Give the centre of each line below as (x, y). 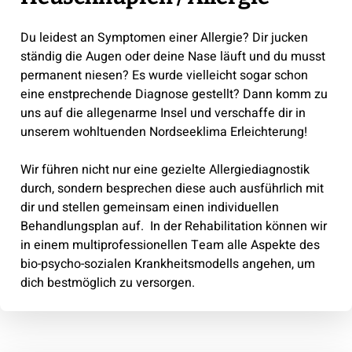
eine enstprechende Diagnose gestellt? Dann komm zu (174, 94)
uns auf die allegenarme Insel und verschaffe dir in (163, 113)
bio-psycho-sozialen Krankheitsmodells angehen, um (167, 264)
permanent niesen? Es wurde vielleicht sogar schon (164, 75)
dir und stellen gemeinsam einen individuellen (149, 207)
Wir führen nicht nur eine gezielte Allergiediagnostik (165, 169)
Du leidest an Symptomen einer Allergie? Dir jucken (164, 37)
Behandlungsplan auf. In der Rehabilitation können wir (173, 226)
